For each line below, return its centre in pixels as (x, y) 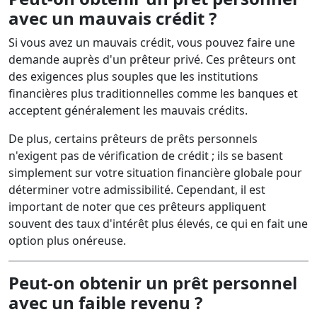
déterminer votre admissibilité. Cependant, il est (137, 190)
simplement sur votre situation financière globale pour (155, 173)
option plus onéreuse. (67, 241)
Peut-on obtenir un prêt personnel (153, 283)
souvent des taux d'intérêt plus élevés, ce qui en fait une (158, 224)
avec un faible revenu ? (105, 302)
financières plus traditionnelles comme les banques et (153, 93)
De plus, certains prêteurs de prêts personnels (133, 139)
